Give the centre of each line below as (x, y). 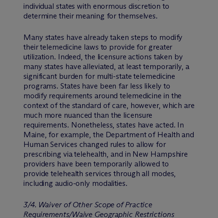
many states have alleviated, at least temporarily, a (106, 66)
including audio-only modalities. (75, 183)
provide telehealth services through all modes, (100, 173)
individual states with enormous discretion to (96, 6)
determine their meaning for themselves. (91, 16)
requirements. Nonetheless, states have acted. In (104, 125)
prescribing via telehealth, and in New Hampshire (106, 154)
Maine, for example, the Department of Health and (109, 134)
